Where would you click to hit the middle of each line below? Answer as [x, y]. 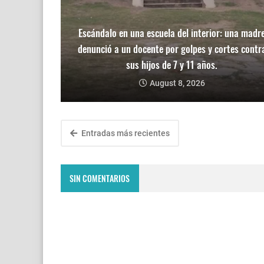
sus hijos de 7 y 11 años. [172, 65]
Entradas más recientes [125, 133]
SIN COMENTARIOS [100, 178]
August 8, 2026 [177, 83]
